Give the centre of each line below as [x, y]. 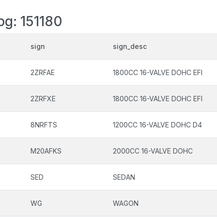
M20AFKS [46, 151]
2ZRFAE [43, 72]
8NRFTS [44, 125]
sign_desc [130, 46]
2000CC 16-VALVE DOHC [153, 151]
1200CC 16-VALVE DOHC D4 [157, 125]
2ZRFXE [43, 99]
